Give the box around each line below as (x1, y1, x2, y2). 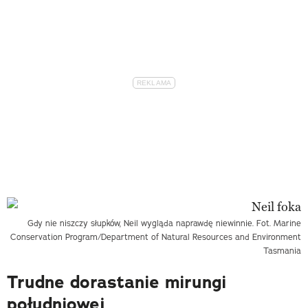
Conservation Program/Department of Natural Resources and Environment (10, 231, 301, 242)
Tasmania (263, 245, 301, 256)
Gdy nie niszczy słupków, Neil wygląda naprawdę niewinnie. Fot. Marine (27, 217, 301, 228)
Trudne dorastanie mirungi (7, 270, 226, 294)
